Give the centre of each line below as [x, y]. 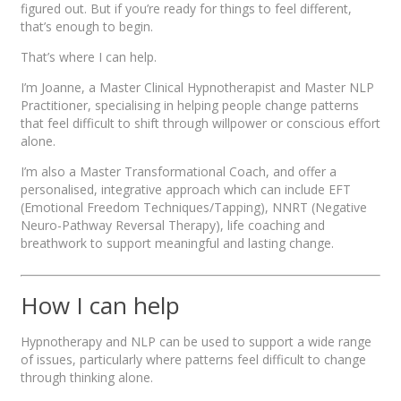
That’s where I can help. [89, 57]
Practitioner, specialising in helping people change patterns [190, 106]
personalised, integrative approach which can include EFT [186, 190]
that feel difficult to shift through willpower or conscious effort [200, 124]
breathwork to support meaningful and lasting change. [177, 243]
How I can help [100, 305]
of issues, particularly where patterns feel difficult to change [193, 360]
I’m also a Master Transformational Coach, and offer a [179, 172]
